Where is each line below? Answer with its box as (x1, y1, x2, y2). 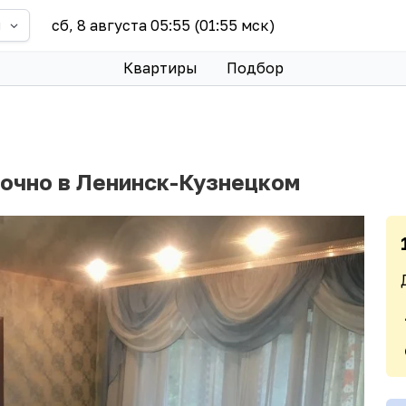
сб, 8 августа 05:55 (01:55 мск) (52, 15, 276, 34)
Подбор (226, 58, 284, 77)
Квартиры (122, 58, 198, 77)
